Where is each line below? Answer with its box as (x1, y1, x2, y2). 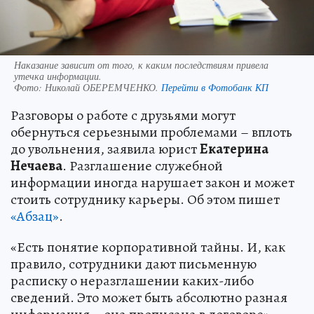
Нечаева (11, 156, 62, 175)
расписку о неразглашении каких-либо (11, 271, 254, 290)
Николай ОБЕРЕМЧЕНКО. (45, 80, 161, 94)
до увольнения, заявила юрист (11, 139, 200, 158)
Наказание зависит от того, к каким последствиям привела (14, 57, 268, 71)
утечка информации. (14, 69, 102, 83)
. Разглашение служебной (62, 156, 223, 175)
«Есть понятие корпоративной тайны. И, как (11, 237, 285, 257)
